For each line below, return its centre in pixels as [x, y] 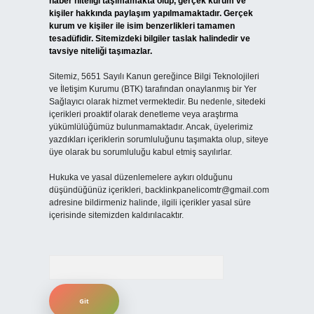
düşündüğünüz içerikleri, [97, 190]
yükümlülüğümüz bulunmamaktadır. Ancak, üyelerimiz [151, 127]
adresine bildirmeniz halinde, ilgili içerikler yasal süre [150, 203]
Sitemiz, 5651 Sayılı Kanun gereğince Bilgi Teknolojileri [154, 76]
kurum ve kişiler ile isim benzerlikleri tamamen [142, 26]
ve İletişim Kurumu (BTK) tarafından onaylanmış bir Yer [152, 89]
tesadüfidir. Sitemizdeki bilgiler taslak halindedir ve [149, 39]
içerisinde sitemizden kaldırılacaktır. [116, 215]
